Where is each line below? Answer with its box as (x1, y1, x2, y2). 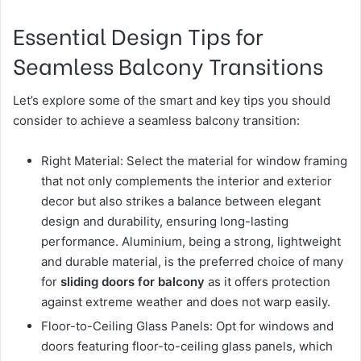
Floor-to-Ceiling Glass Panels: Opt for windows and (41, 318, 334, 334)
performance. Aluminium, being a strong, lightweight (41, 234, 341, 249)
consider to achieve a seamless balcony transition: (13, 113, 300, 128)
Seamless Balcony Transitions (13, 48, 323, 81)
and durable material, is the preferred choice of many (41, 254, 343, 269)
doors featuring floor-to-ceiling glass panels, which (41, 338, 333, 354)
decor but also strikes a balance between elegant (41, 193, 321, 209)
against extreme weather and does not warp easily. (41, 294, 334, 309)
